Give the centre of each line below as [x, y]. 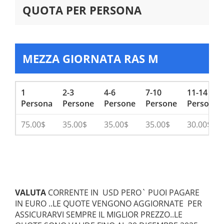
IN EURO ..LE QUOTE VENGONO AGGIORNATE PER [108, 203]
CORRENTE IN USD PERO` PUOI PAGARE [123, 192]
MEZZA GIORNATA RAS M [90, 58]
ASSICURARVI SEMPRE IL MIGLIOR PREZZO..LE [99, 214]
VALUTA [30, 192]
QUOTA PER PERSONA [82, 10]
